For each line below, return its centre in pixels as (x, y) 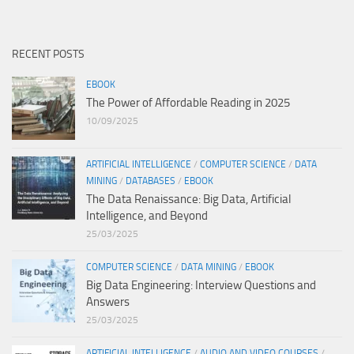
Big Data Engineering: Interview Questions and (201, 286)
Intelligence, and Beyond (147, 216)
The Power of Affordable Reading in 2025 (188, 103)
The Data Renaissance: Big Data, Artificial (188, 200)
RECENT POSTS (48, 55)
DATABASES (151, 181)
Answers (108, 302)
